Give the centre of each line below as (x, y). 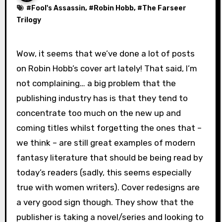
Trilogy (28, 20)
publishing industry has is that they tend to (102, 98)
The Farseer (164, 8)
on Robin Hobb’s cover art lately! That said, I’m (107, 68)
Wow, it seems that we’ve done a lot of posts (20, 53)
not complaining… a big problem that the (96, 83)
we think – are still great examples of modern (106, 142)
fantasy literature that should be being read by (109, 157)
